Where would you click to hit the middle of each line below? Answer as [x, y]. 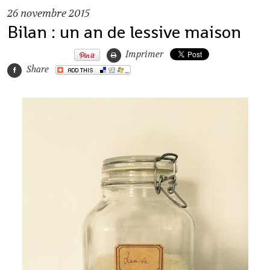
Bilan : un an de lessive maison [124, 32]
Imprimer [143, 54]
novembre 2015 [55, 14]
